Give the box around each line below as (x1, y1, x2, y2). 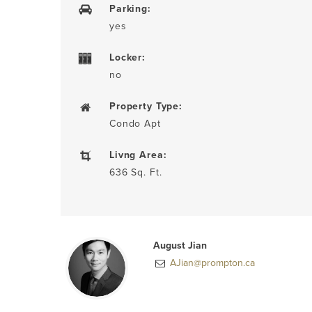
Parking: (109, 1, 151, 15)
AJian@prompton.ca (167, 256, 256, 270)
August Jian (153, 238, 208, 252)
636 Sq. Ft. (109, 165, 162, 179)
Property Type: (109, 99, 182, 113)
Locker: (109, 50, 146, 64)
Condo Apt (109, 116, 161, 130)
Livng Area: (109, 148, 167, 162)
